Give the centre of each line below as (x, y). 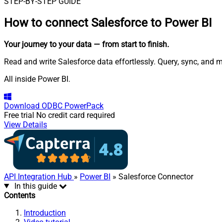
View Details (26, 124)
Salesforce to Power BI (152, 23)
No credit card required (76, 115)
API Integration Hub (39, 176)
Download (22, 106)
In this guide (35, 186)
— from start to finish (130, 44)
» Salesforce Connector (152, 176)
